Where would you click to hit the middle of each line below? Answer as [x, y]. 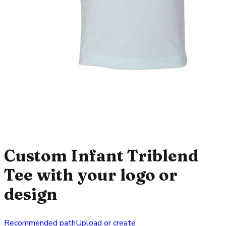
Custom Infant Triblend [101, 155]
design [31, 194]
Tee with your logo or [91, 175]
